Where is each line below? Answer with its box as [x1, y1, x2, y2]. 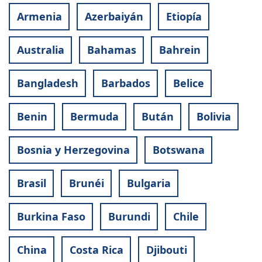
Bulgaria [126, 176, 171, 191]
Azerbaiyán [84, 9, 143, 24]
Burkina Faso [16, 209, 85, 224]
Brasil [16, 176, 46, 191]
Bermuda [70, 109, 119, 124]
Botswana [152, 143, 205, 157]
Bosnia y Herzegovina [16, 143, 130, 157]
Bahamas [87, 43, 136, 57]
